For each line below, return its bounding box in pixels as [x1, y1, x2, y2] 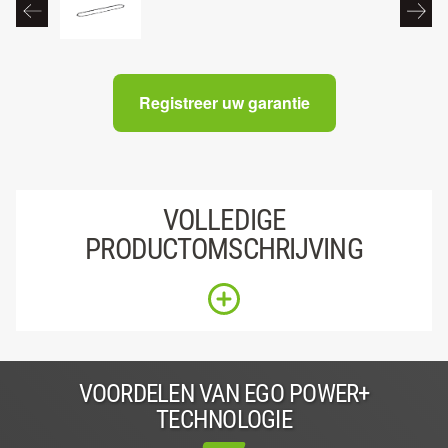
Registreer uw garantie [138, 90, 310, 114]
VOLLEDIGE [162, 202, 286, 237]
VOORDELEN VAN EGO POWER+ [78, 378, 370, 408]
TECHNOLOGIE [156, 404, 292, 434]
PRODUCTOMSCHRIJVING [85, 231, 363, 266]
